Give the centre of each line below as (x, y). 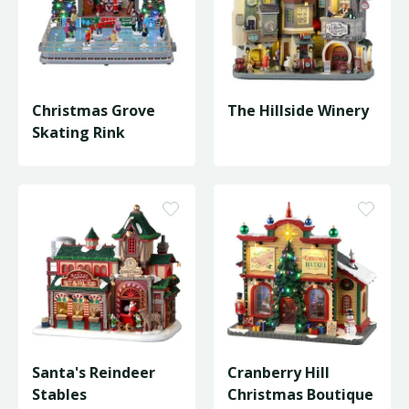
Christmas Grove (94, 110)
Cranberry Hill (278, 372)
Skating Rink (79, 132)
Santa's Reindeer (94, 372)
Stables (59, 394)
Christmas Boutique (300, 394)
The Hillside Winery (298, 110)
